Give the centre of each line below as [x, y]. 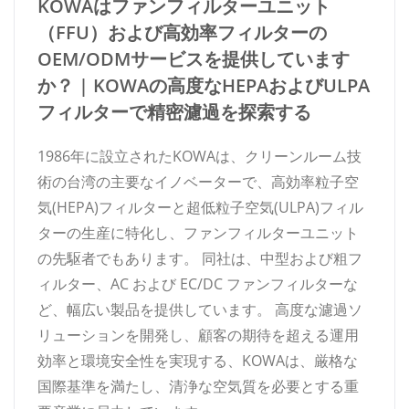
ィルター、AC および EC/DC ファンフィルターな [198, 283]
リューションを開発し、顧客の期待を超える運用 [198, 335]
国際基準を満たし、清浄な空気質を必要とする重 [198, 386]
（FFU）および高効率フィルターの [182, 32]
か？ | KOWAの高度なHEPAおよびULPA [204, 85]
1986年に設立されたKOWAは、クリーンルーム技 [199, 156]
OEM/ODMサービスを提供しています [194, 58]
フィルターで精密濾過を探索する [174, 111]
